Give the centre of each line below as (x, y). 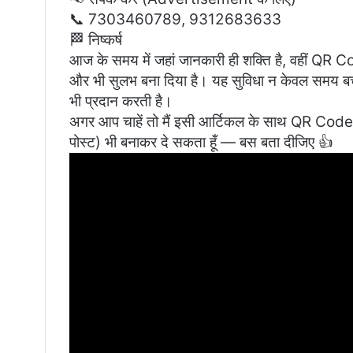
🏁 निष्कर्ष (96, 40)
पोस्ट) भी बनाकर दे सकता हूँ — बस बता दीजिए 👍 (201, 143)
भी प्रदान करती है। (121, 102)
